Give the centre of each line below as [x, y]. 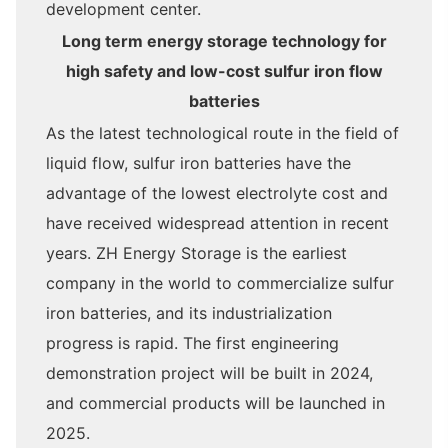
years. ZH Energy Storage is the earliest [196, 252]
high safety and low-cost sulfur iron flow [224, 70]
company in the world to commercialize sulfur [220, 282]
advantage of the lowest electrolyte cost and [217, 192]
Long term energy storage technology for [224, 40]
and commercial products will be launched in [215, 402]
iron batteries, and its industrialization [189, 312]
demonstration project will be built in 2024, [209, 372]
